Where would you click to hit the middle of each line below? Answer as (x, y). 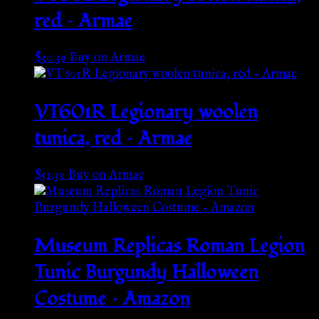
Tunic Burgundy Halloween (146, 272)
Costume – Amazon (112, 298)
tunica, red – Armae (113, 138)
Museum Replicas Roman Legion (169, 246)
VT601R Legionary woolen (146, 112)
